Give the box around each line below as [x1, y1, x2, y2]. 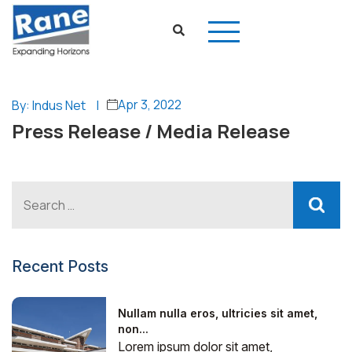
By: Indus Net [12, 97, 86, 114]
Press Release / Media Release [12, 118, 290, 144]
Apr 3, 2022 [118, 96, 181, 113]
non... [118, 322, 148, 335]
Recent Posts [12, 257, 108, 276]
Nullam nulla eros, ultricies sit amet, [118, 306, 317, 320]
